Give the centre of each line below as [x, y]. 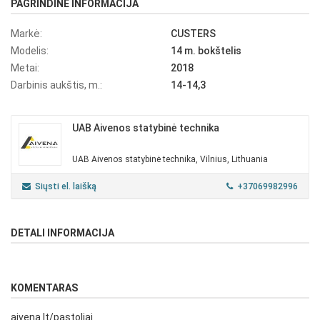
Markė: [26, 34]
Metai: [25, 68]
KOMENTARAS [44, 288]
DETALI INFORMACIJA [62, 233]
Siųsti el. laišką [66, 187]
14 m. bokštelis [206, 51]
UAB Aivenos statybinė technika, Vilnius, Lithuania [170, 160]
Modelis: [30, 51]
